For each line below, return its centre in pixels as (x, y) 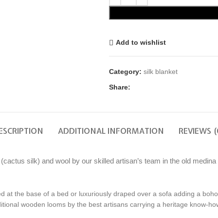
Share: (120, 87)
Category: (125, 71)
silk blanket (161, 71)
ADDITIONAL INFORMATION (111, 131)
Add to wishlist (141, 43)
